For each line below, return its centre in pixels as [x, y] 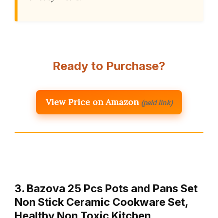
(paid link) [157, 103]
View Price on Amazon [92, 102]
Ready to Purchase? [109, 66]
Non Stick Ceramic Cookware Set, [101, 202]
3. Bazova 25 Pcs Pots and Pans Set [106, 189]
